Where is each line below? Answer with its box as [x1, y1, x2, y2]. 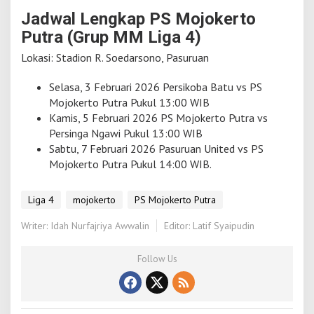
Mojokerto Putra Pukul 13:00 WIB [49, 95, 210, 110]
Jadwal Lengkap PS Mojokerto [21, 9, 256, 29]
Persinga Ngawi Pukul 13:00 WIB [49, 126, 203, 141]
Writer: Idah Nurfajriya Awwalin [21, 219, 149, 232]
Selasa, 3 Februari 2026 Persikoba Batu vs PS [49, 80, 262, 95]
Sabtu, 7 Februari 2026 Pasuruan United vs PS [49, 142, 264, 156]
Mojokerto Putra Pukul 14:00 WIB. [49, 157, 212, 172]
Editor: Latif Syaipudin [164, 219, 254, 232]
